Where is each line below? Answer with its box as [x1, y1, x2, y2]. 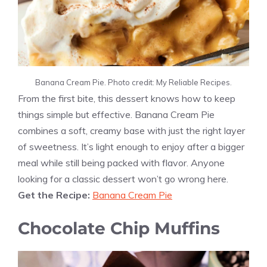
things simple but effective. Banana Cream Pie [18, 108, 215, 120]
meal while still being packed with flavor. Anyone [18, 156, 225, 169]
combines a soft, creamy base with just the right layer [18, 124, 245, 136]
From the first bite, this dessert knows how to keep [18, 92, 235, 104]
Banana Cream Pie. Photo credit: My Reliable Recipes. [35, 77, 232, 87]
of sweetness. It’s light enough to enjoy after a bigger [18, 140, 244, 153]
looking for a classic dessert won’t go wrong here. [18, 172, 228, 185]
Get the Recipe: [18, 188, 92, 201]
